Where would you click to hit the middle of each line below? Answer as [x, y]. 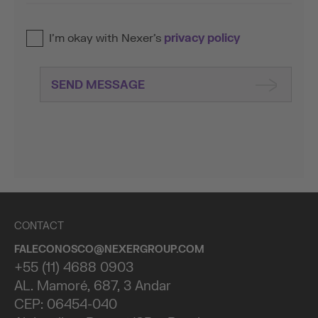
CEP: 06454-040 [66, 305]
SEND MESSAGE [98, 86]
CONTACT [39, 226]
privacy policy [202, 39]
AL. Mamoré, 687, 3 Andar [93, 287]
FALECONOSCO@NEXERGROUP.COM [109, 250]
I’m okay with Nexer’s [106, 39]
